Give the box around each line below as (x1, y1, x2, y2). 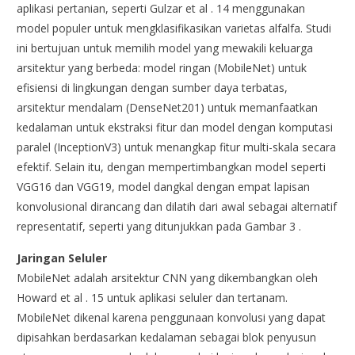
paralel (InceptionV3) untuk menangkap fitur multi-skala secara (17, 139, 337, 155)
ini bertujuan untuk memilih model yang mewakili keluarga (17, 40, 314, 55)
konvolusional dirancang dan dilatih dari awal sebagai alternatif (17, 198, 338, 214)
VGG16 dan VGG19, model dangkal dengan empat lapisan (17, 178, 311, 194)
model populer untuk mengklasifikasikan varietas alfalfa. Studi (17, 20, 332, 36)
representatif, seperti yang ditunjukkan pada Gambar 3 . (17, 218, 302, 234)
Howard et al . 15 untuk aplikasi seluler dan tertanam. (17, 289, 288, 305)
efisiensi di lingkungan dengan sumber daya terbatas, (17, 79, 288, 95)
